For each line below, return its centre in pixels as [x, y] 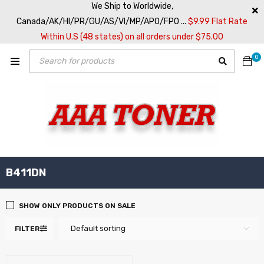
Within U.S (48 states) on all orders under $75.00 [132, 37]
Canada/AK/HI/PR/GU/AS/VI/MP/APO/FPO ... [102, 22]
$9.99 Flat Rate [218, 22]
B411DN [26, 173]
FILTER [27, 229]
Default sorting [98, 228]
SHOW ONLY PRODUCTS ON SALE [77, 206]
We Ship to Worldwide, [132, 6]
